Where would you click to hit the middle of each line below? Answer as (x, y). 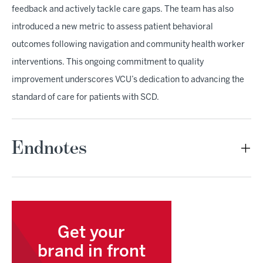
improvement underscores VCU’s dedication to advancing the (128, 80)
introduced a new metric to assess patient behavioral (112, 27)
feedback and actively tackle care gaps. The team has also (123, 9)
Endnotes (49, 148)
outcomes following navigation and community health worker (128, 45)
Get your (92, 233)
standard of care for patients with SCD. (85, 97)
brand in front (91, 252)
